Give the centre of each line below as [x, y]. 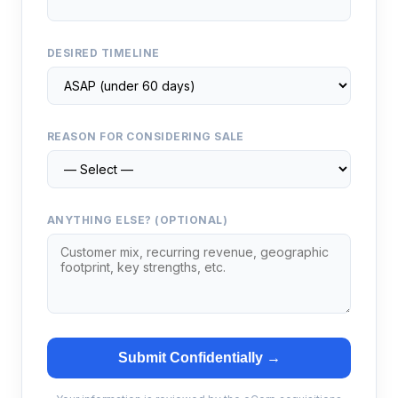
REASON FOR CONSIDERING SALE [146, 136]
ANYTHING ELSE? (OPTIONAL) [137, 220]
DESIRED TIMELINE [103, 53]
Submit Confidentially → [199, 358]
